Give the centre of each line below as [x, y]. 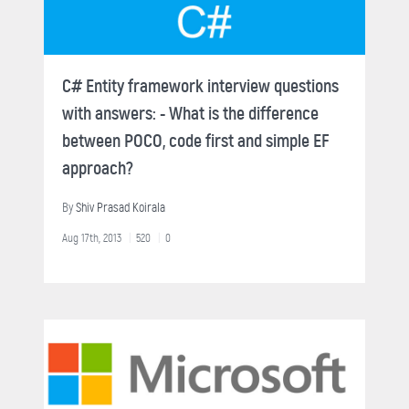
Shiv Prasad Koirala [121, 207]
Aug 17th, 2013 [92, 237]
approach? [98, 168]
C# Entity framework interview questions [200, 86]
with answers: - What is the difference [190, 113]
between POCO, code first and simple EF [196, 141]
